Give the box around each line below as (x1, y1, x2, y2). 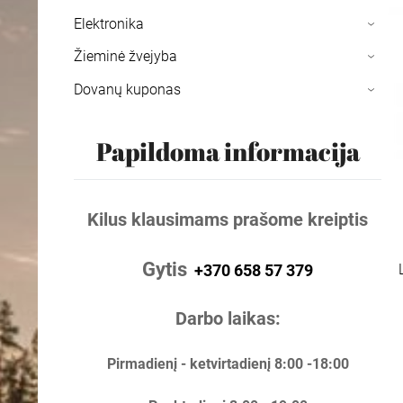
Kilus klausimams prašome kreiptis (87, 210, 369, 231)
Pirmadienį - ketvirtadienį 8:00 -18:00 (106, 355, 349, 373)
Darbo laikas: (175, 309, 281, 330)
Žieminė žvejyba (74, 48, 177, 66)
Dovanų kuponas (74, 80, 181, 98)
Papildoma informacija (95, 134, 360, 169)
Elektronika (74, 14, 144, 32)
